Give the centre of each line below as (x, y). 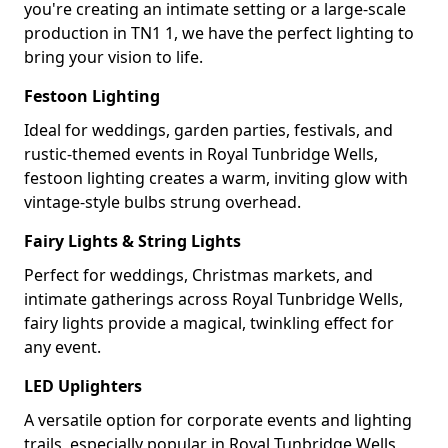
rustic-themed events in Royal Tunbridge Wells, (201, 154)
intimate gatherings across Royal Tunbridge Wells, (213, 299)
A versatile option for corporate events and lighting (218, 420)
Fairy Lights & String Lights (132, 241)
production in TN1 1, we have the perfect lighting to (219, 33)
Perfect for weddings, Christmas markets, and (198, 275)
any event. (62, 347)
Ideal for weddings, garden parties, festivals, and (208, 130)
